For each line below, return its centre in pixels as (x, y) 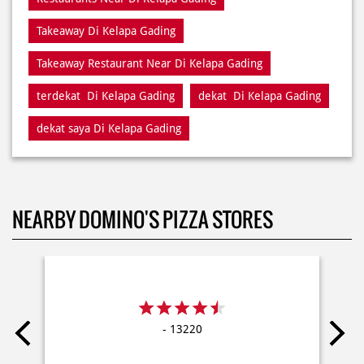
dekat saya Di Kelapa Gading (109, 35)
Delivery (118, 299)
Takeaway (254, 299)
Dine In (185, 299)
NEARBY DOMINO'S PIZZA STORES (143, 126)
